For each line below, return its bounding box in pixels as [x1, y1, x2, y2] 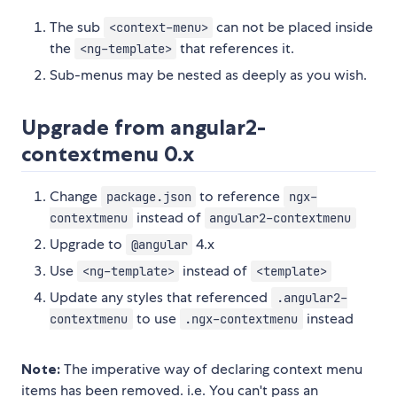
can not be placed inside [213, 17, 374, 36]
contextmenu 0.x [21, 140, 194, 167]
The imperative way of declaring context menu [60, 359, 362, 378]
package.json [105, 188, 191, 205]
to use [132, 308, 180, 328]
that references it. [176, 38, 295, 58]
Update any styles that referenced [50, 287, 271, 307]
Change [50, 186, 101, 206]
